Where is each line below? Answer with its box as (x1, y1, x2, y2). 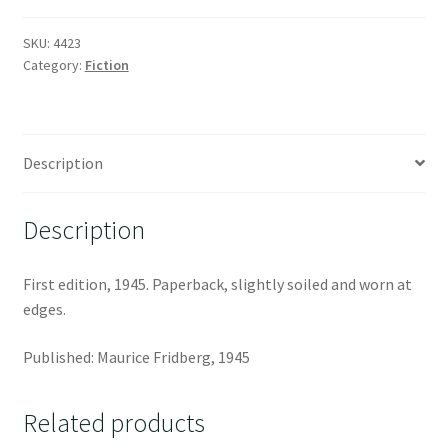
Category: (22, 55, 85, 74)
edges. (22, 299, 66, 320)
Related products (22, 407, 205, 440)
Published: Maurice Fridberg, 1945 (22, 346, 250, 367)
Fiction (84, 55, 129, 74)
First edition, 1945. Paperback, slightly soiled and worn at (22, 274, 412, 295)
